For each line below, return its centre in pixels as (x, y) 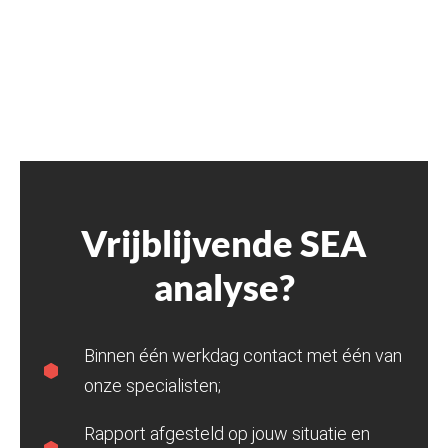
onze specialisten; (152, 385)
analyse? (224, 286)
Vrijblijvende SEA (224, 242)
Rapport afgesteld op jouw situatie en (227, 433)
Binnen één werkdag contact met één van (243, 355)
